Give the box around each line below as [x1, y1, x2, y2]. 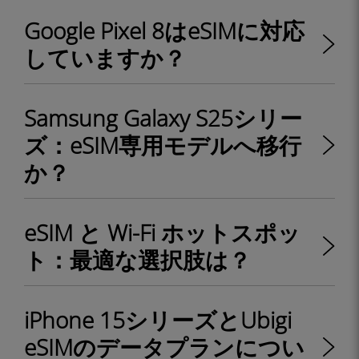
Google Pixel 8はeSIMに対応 [24, 15, 305, 46]
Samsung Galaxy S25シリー [24, 103, 302, 133]
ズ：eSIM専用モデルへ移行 [24, 130, 301, 160]
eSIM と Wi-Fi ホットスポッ [24, 217, 301, 248]
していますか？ [24, 42, 186, 73]
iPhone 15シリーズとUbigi [24, 305, 292, 335]
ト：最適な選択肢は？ [24, 244, 251, 275]
